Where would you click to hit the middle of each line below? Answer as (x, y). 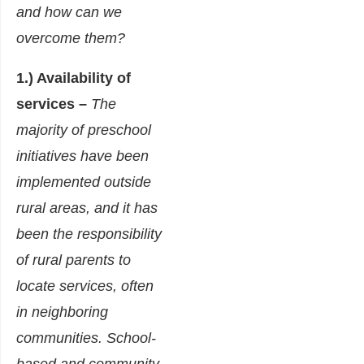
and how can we (69, 13)
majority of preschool (84, 130)
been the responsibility (89, 234)
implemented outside (84, 182)
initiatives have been (82, 156)
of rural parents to (74, 260)
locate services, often (85, 286)
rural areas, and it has (87, 208)
